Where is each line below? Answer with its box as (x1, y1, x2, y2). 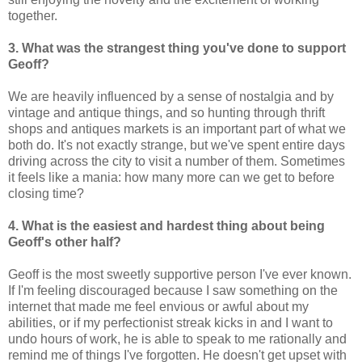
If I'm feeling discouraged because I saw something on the (8, 284, 338, 298)
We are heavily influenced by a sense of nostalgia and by (8, 90, 334, 104)
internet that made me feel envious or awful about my (8, 300, 309, 314)
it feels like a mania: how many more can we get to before (8, 170, 335, 185)
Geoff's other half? (8, 235, 121, 250)
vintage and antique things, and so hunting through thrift (8, 106, 325, 120)
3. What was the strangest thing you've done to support (8, 41, 346, 56)
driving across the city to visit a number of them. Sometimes (8, 154, 345, 169)
